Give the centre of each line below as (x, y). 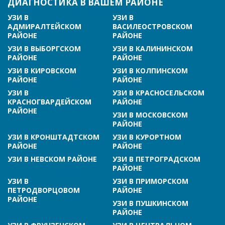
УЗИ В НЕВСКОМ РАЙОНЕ (52, 159)
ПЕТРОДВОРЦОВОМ (44, 190)
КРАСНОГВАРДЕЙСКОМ (49, 101)
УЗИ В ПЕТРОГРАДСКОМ (156, 159)
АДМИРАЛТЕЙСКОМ (44, 26)
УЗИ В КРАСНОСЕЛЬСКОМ (158, 92)
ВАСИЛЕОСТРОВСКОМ (152, 26)
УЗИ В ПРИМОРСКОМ (150, 181)
